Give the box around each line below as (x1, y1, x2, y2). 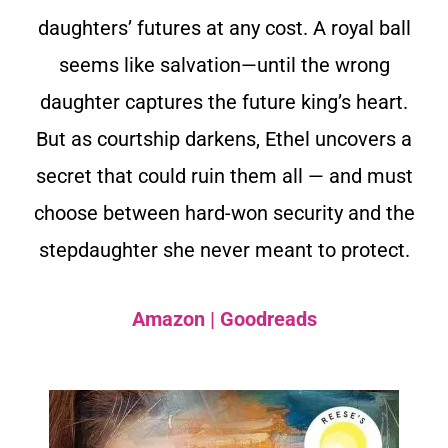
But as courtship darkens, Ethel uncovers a (36, 127, 412, 152)
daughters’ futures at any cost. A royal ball (37, 16, 411, 41)
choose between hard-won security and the (33, 201, 415, 226)
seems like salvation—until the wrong (58, 53, 390, 78)
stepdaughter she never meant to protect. (38, 238, 410, 263)
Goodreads (219, 307, 317, 332)
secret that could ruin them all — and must (35, 164, 413, 189)
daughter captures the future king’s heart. (40, 90, 408, 115)
